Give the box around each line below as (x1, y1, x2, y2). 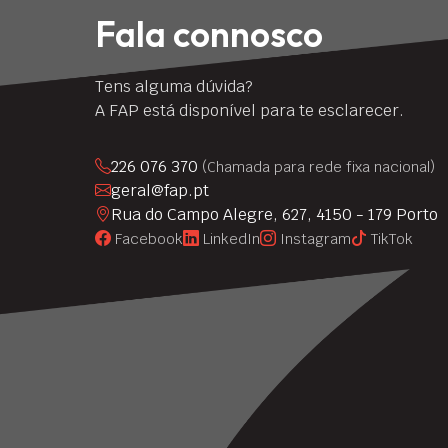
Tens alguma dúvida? (95, 75, 253, 97)
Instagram (280, 228, 351, 248)
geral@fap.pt (111, 179, 209, 201)
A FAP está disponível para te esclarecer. (95, 99, 404, 121)
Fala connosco (95, 11, 323, 56)
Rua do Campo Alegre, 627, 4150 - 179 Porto (111, 203, 438, 225)
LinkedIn (203, 228, 260, 248)
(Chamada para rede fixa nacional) (202, 156, 435, 176)
